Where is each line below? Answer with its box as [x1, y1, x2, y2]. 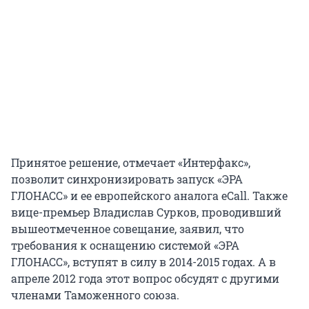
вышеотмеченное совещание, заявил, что [11, 221, 244, 236]
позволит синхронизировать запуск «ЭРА [11, 171, 243, 186]
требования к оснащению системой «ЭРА [11, 237, 239, 252]
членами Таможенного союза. [11, 287, 179, 302]
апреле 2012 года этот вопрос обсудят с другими [11, 270, 279, 286]
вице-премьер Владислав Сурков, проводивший [11, 204, 281, 219]
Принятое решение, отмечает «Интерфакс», [11, 154, 250, 170]
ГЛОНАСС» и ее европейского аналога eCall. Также [11, 188, 288, 203]
